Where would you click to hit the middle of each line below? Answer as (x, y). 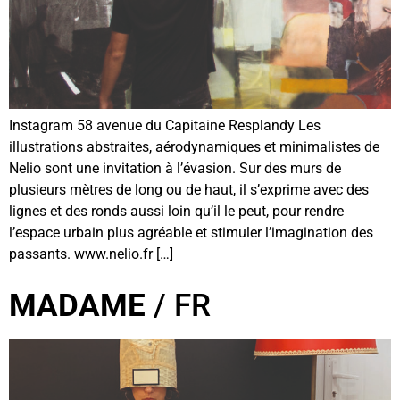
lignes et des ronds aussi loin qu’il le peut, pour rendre (176, 212)
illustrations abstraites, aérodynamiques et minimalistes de (194, 147)
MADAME (77, 306)
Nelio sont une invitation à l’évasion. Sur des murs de (175, 169)
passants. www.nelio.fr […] (91, 254)
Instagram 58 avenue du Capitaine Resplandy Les (165, 126)
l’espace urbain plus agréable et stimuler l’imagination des (191, 233)
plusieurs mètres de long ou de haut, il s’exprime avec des (189, 190)
